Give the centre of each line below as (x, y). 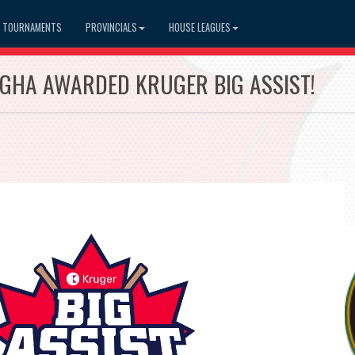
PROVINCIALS (111, 27)
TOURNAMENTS (32, 27)
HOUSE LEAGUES (200, 27)
